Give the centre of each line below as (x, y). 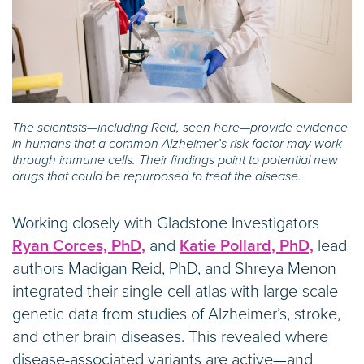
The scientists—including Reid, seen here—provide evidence (180, 127)
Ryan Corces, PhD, (79, 246)
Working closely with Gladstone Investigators (166, 223)
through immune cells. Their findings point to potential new (175, 160)
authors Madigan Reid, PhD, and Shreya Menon (174, 269)
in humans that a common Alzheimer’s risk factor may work (177, 143)
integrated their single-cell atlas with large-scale (175, 291)
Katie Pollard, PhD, (247, 246)
